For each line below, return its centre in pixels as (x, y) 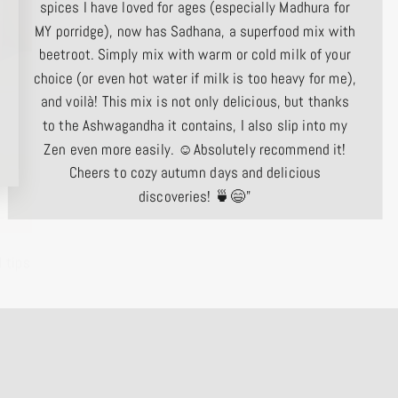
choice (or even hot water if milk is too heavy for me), (195, 78)
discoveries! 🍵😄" (195, 196)
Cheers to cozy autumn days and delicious (195, 173)
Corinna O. (195, 242)
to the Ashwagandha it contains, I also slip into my (195, 125)
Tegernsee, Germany (195, 263)
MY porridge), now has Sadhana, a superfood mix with (195, 31)
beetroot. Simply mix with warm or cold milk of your (195, 55)
